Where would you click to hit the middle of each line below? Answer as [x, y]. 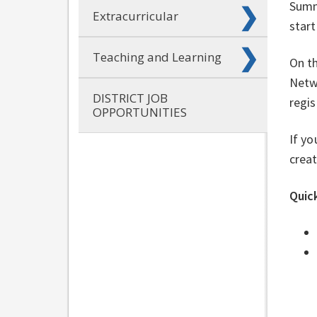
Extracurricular [136, 16]
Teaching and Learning [157, 57]
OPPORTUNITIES [140, 112]
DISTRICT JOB [130, 98]
